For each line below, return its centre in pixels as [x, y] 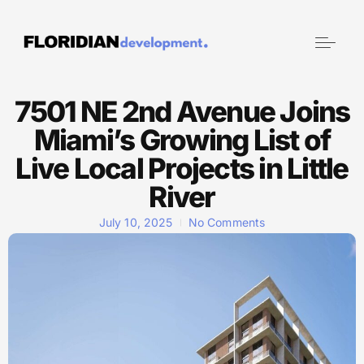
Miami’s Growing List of [182, 139]
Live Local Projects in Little [182, 168]
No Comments [227, 222]
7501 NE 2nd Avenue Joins [182, 111]
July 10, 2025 [136, 222]
